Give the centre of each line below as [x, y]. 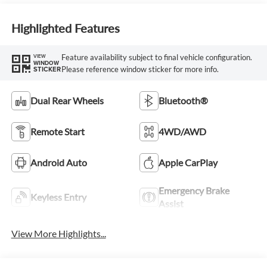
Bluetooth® [183, 101]
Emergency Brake [194, 191]
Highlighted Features [65, 28]
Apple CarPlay [188, 163]
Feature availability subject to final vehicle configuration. [156, 57]
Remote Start [57, 132]
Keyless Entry [58, 197]
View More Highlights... [58, 234]
